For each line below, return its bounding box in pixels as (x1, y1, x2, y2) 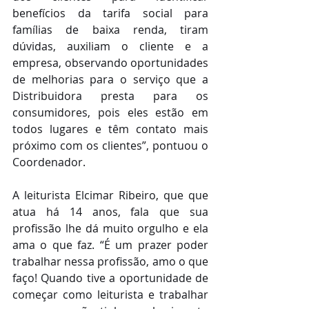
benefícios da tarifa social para (12, 6, 208, 21)
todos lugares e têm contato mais (12, 121, 208, 137)
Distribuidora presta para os (12, 88, 208, 104)
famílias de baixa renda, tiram (12, 22, 208, 38)
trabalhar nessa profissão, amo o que (12, 254, 208, 270)
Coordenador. (12, 154, 86, 170)
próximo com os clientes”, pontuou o (12, 138, 208, 154)
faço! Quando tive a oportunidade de (12, 270, 208, 286)
